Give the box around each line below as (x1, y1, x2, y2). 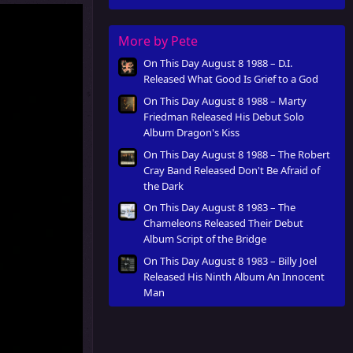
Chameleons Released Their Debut (143, 216, 303, 231)
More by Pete (118, 32, 198, 50)
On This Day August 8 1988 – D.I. (143, 56, 292, 71)
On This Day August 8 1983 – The (143, 200, 295, 215)
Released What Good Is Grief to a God (143, 72, 318, 87)
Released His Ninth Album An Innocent (143, 269, 325, 284)
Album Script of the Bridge (143, 232, 266, 247)
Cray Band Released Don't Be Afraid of (143, 162, 320, 177)
